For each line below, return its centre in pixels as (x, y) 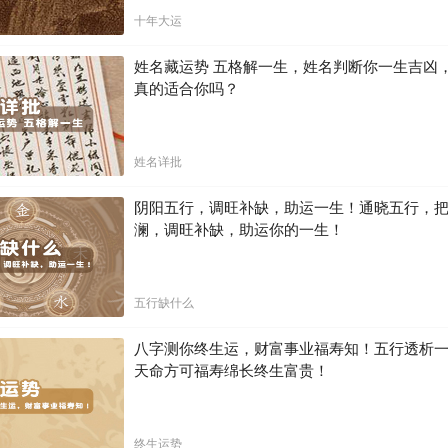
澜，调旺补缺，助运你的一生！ (239, 229)
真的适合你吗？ (186, 88)
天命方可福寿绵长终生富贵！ (231, 370)
